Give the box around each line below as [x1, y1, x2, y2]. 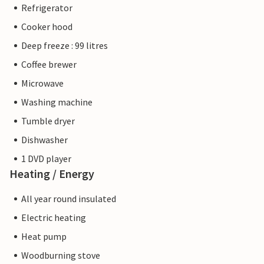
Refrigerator [21, 2, 72, 14]
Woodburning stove [21, 249, 100, 262]
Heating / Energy [9, 166, 94, 181]
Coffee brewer [21, 58, 77, 71]
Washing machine [21, 96, 93, 108]
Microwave [21, 77, 64, 90]
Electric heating [21, 212, 86, 224]
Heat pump [21, 230, 67, 243]
